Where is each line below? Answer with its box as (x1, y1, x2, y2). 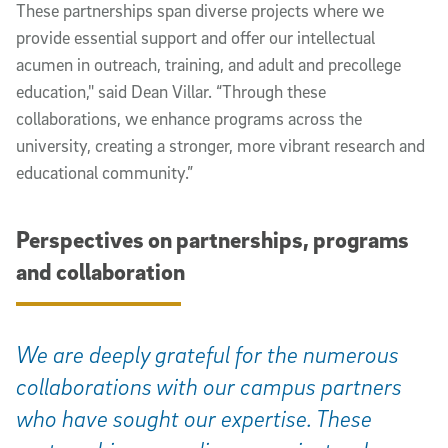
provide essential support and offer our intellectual (16, 26, 375, 48)
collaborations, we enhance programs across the (16, 107, 362, 129)
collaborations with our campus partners (16, 372, 402, 401)
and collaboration (16, 257, 185, 286)
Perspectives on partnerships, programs (16, 225, 409, 254)
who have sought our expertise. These (16, 404, 372, 433)
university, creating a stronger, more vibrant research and (16, 134, 425, 156)
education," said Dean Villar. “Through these (16, 80, 326, 102)
